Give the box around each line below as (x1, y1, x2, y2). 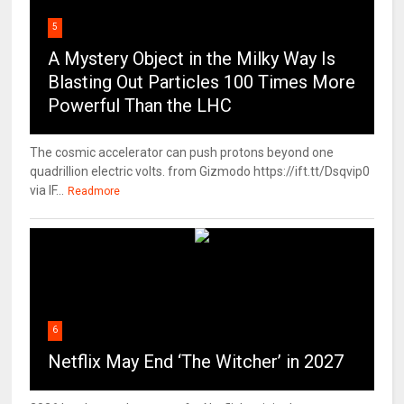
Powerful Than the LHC (48, 95, 233, 117)
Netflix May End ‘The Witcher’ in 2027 (48, 351, 344, 373)
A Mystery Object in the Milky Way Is (48, 48, 336, 70)
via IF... (30, 183, 65, 198)
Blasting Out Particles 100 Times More (48, 71, 356, 94)
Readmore (68, 185, 121, 198)
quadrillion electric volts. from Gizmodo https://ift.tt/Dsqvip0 (30, 164, 371, 179)
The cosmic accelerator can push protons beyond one (30, 145, 335, 161)
